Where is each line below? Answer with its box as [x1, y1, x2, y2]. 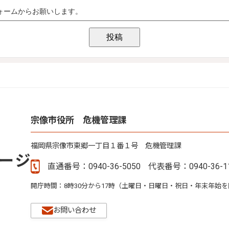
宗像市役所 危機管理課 [31, 114, 126, 125]
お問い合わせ [53, 205, 96, 215]
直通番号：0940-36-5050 [48, 161, 141, 171]
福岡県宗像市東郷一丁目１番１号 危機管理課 [31, 141, 181, 150]
